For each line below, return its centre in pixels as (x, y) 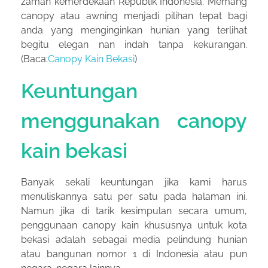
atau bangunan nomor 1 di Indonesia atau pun (134, 254)
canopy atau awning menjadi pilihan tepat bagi (134, 16)
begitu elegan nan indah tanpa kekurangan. (134, 44)
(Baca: (34, 59)
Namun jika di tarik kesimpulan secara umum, (134, 211)
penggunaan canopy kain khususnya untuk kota (134, 226)
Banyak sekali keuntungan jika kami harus (134, 182)
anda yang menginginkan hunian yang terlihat (134, 30)
